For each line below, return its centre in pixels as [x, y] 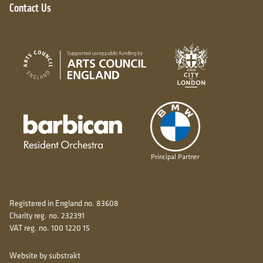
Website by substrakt [45, 255]
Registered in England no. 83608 [64, 203]
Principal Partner [175, 156]
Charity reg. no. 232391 [47, 215]
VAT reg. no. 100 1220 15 [50, 227]
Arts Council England [186, 57]
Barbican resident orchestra [175, 121]
